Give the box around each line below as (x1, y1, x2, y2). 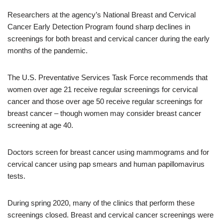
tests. (7, 172, 25, 180)
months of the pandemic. (7, 46, 90, 55)
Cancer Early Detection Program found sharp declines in (7, 22, 190, 31)
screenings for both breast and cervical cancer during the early (7, 34, 210, 43)
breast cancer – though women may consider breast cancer (7, 109, 201, 117)
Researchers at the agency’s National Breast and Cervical (7, 10, 196, 19)
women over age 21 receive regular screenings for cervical (7, 85, 198, 94)
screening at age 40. (7, 121, 73, 129)
